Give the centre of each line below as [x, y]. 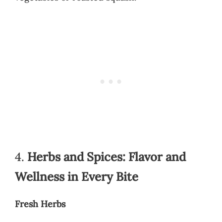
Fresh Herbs [40, 204]
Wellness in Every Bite [77, 176]
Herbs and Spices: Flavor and [107, 157]
